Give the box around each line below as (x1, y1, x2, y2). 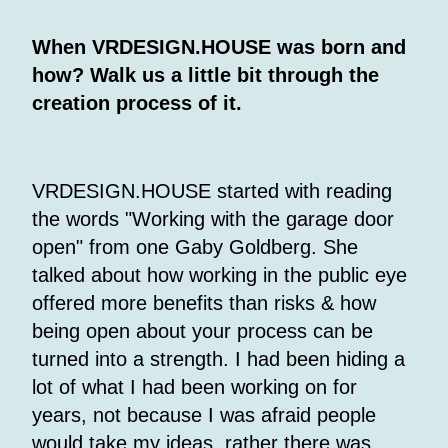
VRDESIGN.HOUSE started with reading (32, 180, 392, 203)
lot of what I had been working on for (32, 376, 357, 399)
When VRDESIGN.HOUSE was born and (32, 36, 406, 59)
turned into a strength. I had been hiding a (32, 348, 405, 371)
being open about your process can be (32, 320, 373, 343)
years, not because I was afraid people (32, 404, 376, 427)
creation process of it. (32, 92, 242, 115)
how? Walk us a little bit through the (32, 64, 379, 87)
